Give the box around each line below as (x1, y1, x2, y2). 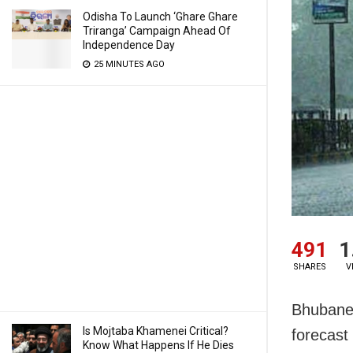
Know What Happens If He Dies (83, 339, 234, 351)
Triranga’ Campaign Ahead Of (83, 24, 231, 37)
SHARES (292, 261, 326, 272)
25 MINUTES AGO (91, 59, 165, 69)
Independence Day (83, 39, 175, 51)
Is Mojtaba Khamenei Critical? (83, 325, 229, 337)
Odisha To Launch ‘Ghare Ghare (83, 10, 238, 23)
